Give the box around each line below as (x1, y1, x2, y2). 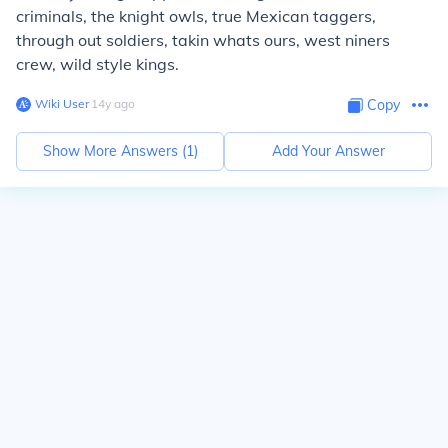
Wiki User (35, 96, 89, 111)
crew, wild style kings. (16, 54, 179, 74)
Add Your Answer (271, 142, 385, 160)
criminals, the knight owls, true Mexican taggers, (16, 6, 376, 26)
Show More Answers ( (42, 142, 186, 160)
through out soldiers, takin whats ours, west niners (16, 30, 390, 50)
